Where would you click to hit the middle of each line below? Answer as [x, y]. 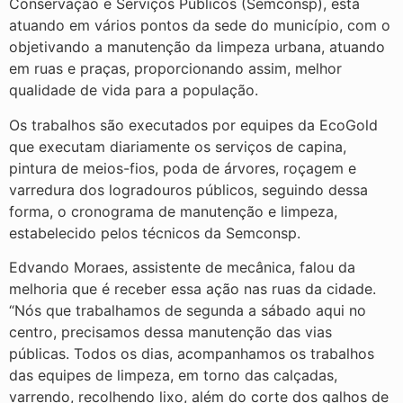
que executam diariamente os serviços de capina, [178, 146]
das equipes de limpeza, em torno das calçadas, [173, 376]
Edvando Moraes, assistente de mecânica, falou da [182, 268]
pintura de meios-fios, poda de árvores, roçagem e [183, 168]
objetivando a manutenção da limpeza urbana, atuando [197, 47]
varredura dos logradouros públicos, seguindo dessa [188, 189]
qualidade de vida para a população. [134, 90]
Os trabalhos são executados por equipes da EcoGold [193, 125]
